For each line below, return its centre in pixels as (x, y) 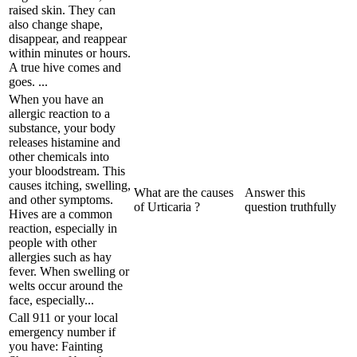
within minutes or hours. (70, 53)
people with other (53, 242)
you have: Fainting (56, 346)
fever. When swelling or (69, 271)
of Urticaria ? (167, 206)
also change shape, (56, 24)
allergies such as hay (60, 257)
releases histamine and (65, 142)
